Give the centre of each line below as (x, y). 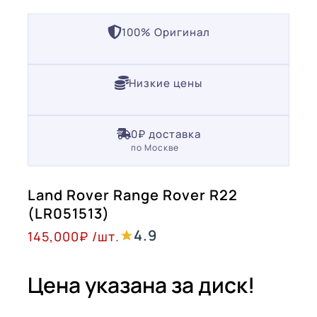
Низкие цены (166, 83)
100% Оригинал (166, 32)
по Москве (155, 147)
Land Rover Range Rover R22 (133, 195)
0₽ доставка (166, 134)
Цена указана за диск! (141, 284)
